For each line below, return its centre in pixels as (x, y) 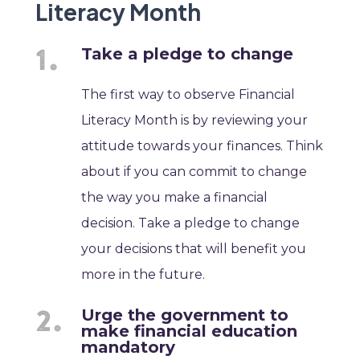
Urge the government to (185, 315)
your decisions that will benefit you (194, 249)
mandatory (129, 348)
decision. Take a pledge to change (191, 223)
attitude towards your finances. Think (202, 146)
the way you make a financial (175, 198)
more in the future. (143, 275)
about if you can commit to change (194, 172)
